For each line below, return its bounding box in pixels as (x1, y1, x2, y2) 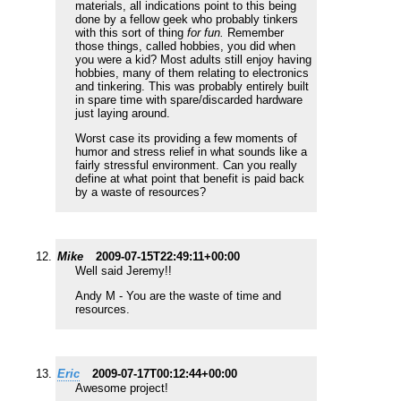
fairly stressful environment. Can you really (75, 158, 297, 173)
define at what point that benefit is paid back (75, 172, 304, 186)
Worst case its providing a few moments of (75, 132, 297, 146)
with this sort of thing (75, 26, 187, 40)
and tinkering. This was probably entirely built (75, 80, 309, 94)
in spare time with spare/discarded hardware (75, 93, 303, 107)
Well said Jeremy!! (75, 264, 172, 278)
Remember (224, 26, 284, 40)
